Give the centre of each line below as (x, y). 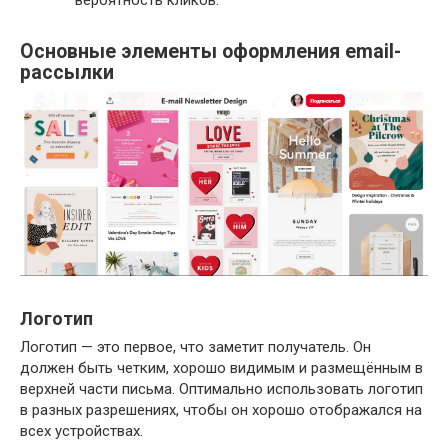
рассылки (67, 72)
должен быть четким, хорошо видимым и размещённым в (221, 368)
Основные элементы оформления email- (210, 51)
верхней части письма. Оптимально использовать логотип (221, 389)
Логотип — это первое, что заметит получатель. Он (195, 347)
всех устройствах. (81, 431)
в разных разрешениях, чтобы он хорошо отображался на (221, 410)
